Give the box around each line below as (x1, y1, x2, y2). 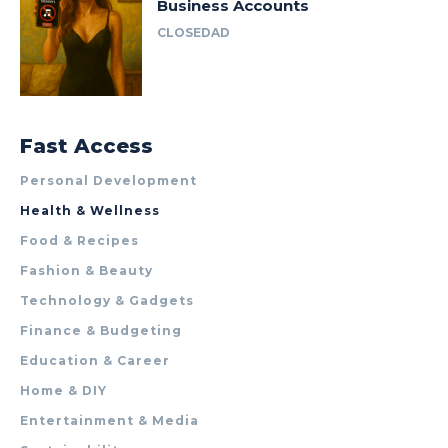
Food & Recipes (20, 233, 139, 249)
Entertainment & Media (20, 413, 199, 429)
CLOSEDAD (157, 24, 231, 40)
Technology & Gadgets (20, 293, 194, 309)
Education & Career (20, 353, 170, 369)
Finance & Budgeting (20, 323, 182, 339)
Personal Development (20, 173, 197, 189)
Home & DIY (20, 383, 107, 399)
